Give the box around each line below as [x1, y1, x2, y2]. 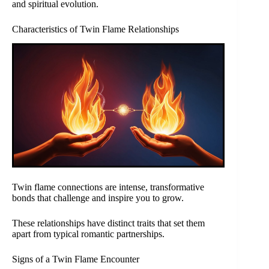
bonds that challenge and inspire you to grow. [12, 192, 184, 203]
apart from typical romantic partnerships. [12, 228, 165, 239]
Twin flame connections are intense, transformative [12, 181, 204, 192]
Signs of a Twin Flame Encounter [12, 253, 139, 264]
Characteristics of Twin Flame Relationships [12, 23, 179, 34]
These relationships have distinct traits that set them [12, 217, 205, 228]
